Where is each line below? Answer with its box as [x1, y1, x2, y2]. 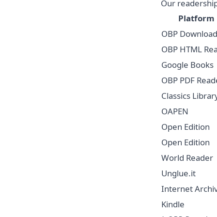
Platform [178, 12, 215, 24]
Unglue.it [161, 167, 196, 179]
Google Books [161, 59, 214, 70]
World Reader [161, 152, 213, 163]
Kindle [161, 198, 185, 210]
